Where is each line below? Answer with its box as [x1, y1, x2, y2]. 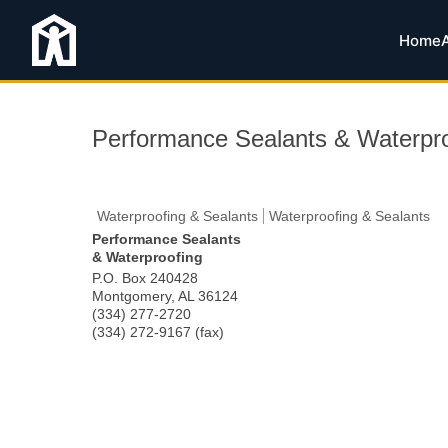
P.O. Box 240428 [92, 270, 198, 286]
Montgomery [92, 288, 171, 304]
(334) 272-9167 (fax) [92, 324, 224, 340]
